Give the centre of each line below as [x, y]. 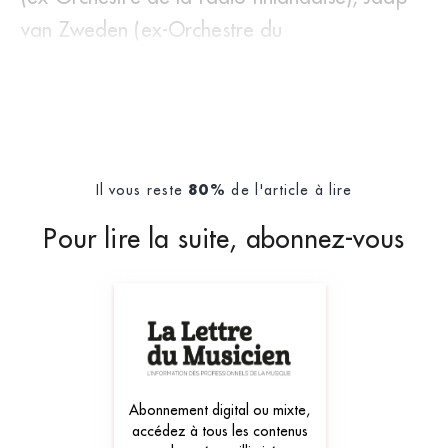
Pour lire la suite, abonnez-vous [224, 238]
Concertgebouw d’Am [118, 62]
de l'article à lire [289, 189]
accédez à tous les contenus [219, 430]
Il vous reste [142, 189]
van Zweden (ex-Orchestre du [152, 29]
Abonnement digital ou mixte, [220, 409]
